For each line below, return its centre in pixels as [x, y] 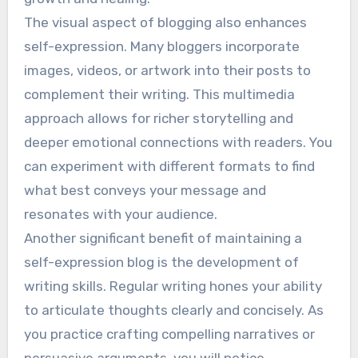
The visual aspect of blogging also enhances [165, 22]
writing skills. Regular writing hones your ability [173, 286]
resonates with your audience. [120, 214]
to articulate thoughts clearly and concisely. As [173, 310]
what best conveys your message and [145, 190]
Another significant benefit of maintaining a [163, 238]
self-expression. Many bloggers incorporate [161, 46]
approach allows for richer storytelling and [158, 118]
